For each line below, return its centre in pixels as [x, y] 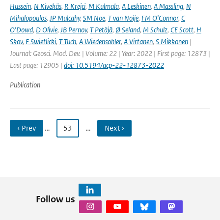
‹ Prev [27, 128]
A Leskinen [136, 6]
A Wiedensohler [100, 41]
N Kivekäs [48, 6]
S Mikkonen [172, 41]
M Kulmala [104, 6]
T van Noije [123, 18]
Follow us [55, 199]
